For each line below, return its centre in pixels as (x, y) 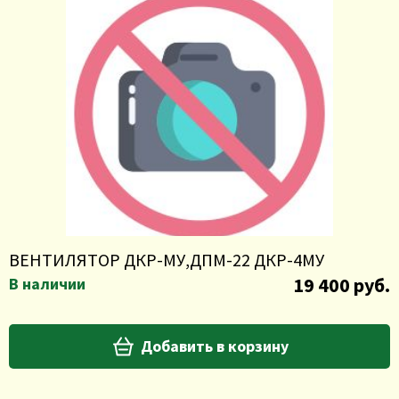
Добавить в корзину (214, 346)
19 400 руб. (342, 285)
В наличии (47, 284)
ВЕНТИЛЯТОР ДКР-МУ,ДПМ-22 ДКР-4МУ (167, 260)
